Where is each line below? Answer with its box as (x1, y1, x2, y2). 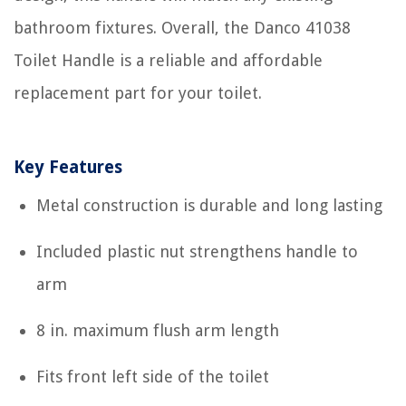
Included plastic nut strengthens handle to (36, 241, 358, 261)
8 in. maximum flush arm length (36, 320, 279, 340)
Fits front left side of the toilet (36, 366, 269, 386)
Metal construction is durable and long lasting (36, 195, 382, 215)
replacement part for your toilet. (14, 82, 262, 102)
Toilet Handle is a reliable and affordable (14, 50, 323, 70)
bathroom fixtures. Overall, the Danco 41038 (14, 17, 351, 37)
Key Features (14, 156, 122, 178)
